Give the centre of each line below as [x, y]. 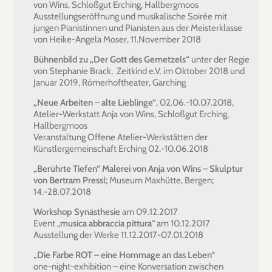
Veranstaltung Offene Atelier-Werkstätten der [121, 137]
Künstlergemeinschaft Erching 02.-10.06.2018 [121, 148]
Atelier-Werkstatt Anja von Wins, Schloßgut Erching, [131, 114]
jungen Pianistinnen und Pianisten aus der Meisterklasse [138, 28]
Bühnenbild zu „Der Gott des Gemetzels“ [111, 59]
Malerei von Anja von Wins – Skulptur [172, 168]
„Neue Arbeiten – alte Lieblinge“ [95, 102]
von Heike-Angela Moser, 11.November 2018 [117, 39]
